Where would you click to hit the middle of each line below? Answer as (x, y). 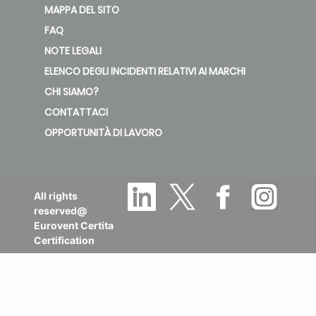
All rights (56, 195)
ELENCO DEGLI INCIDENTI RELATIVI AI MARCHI (145, 71)
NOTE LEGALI (73, 50)
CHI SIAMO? (72, 91)
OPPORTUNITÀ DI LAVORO (103, 132)
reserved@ (60, 210)
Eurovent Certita (74, 225)
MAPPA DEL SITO (82, 10)
